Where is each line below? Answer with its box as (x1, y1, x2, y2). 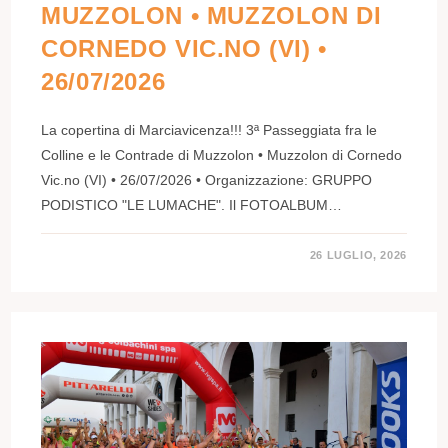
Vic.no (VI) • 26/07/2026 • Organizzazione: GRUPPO (41, 171, 373, 188)
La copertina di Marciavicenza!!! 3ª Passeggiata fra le (41, 121, 378, 138)
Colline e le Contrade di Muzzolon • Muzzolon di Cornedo (41, 146, 403, 163)
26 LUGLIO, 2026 (309, 248, 407, 261)
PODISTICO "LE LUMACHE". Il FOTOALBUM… (41, 196, 343, 213)
